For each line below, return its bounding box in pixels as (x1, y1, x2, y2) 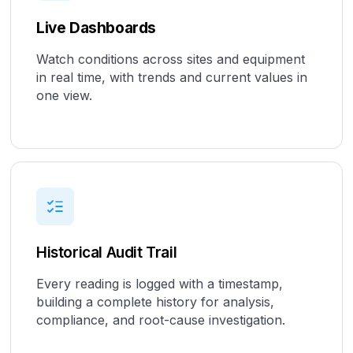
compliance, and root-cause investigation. (36, 311, 285, 328)
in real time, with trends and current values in (36, 69, 307, 85)
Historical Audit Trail (36, 243, 177, 262)
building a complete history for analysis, (36, 293, 274, 310)
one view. (36, 87, 92, 103)
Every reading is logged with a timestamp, (36, 275, 283, 292)
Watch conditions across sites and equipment (36, 50, 305, 67)
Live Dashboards (36, 18, 156, 37)
